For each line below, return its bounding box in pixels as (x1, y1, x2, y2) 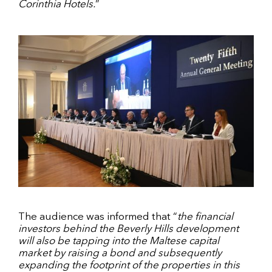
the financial (177, 211, 233, 222)
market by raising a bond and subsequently (18, 248, 222, 259)
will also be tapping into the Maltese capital (18, 236, 219, 246)
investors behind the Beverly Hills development (18, 223, 239, 234)
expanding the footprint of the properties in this (18, 260, 240, 271)
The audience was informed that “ (18, 211, 177, 222)
